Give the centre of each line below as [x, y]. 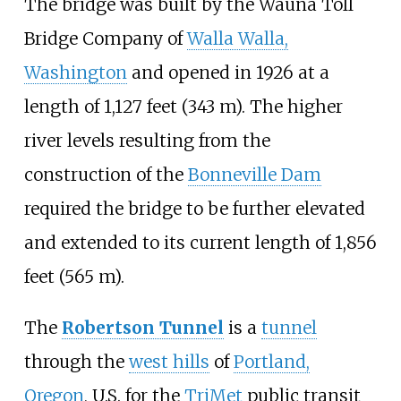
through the [76, 362]
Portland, [271, 362]
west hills [169, 362]
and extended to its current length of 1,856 [200, 243]
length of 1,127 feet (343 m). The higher [183, 107]
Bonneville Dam [254, 175]
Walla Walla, [237, 39]
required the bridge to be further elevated [194, 209]
